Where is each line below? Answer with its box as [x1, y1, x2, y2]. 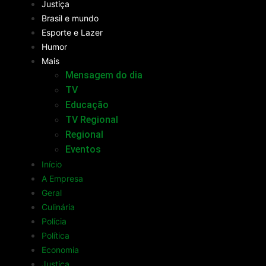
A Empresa [42, 173, 83, 184]
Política [42, 230, 69, 241]
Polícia [42, 216, 66, 227]
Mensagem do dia [65, 69, 142, 81]
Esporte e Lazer [42, 27, 103, 38]
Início [42, 159, 62, 170]
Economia [42, 245, 79, 255]
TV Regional [65, 114, 118, 126]
